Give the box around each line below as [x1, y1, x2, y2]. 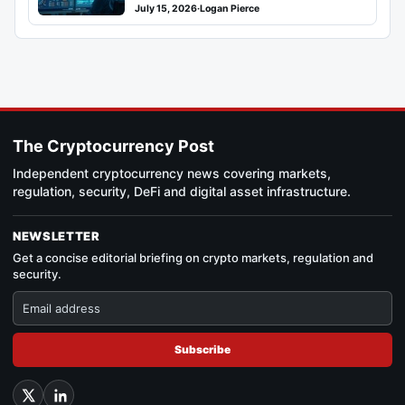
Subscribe [174, 343, 231, 356]
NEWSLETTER [13, 229, 100, 243]
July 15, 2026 [135, 3, 197, 14]
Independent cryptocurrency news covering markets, [13, 165, 331, 181]
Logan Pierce [200, 3, 259, 14]
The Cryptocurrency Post [13, 137, 214, 155]
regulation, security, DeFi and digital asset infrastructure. [13, 184, 351, 199]
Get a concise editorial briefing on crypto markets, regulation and [13, 250, 373, 265]
